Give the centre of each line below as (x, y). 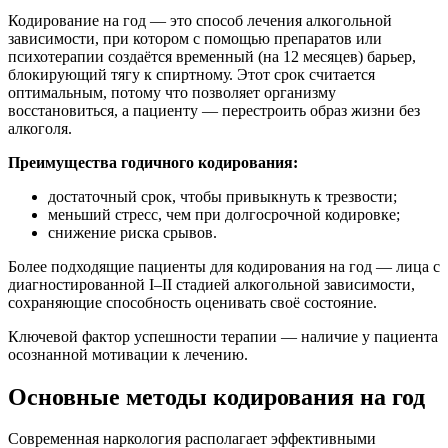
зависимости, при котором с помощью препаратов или (195, 38)
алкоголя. (40, 128)
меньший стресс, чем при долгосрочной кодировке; (224, 214)
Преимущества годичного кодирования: (153, 162)
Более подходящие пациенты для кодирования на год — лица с (224, 266)
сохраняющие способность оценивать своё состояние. (192, 302)
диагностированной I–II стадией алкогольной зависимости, (211, 284)
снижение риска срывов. (132, 232)
